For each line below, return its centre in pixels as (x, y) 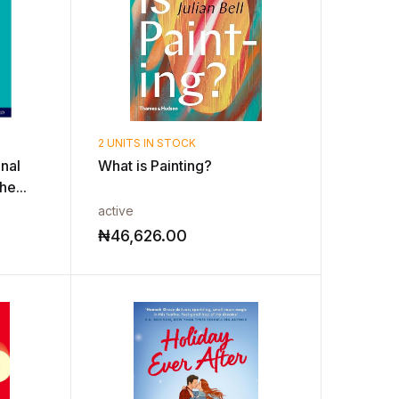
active (116, 211)
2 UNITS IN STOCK (147, 143)
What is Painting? (155, 166)
